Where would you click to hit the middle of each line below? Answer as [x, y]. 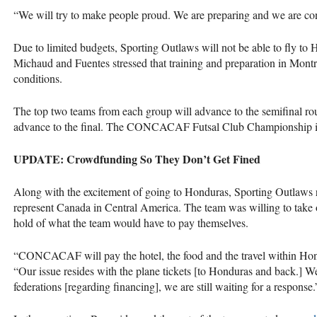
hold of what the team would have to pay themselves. [131, 222]
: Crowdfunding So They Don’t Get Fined [160, 158]
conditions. [38, 78]
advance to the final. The [70, 126]
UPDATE [37, 158]
